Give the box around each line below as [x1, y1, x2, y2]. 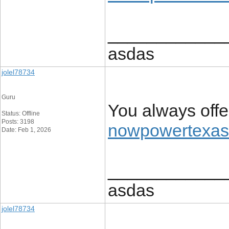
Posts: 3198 [2, 118, 34, 125]
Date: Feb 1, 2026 [2, 126, 51, 133]
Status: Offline [2, 110, 40, 117]
